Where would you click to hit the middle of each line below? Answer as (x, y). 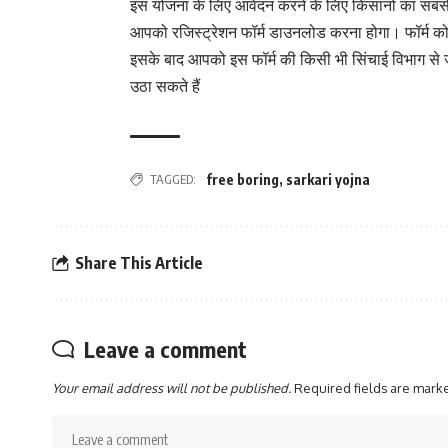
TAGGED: (173, 179)
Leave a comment (165, 349)
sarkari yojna (328, 180)
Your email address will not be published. (171, 388)
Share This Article (139, 262)
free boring (242, 180)
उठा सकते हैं (165, 86)
